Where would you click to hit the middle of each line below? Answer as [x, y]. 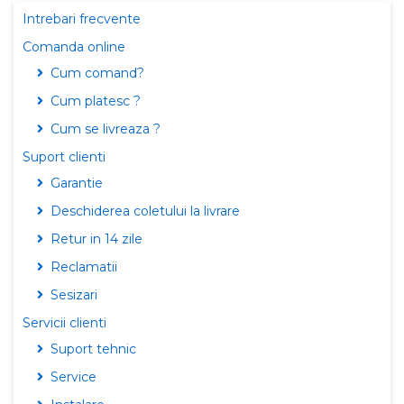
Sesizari [74, 295]
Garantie [77, 183]
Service [73, 377]
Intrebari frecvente [82, 19]
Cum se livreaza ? [106, 129]
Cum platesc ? [96, 101]
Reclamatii [84, 267]
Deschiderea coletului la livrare [145, 211]
